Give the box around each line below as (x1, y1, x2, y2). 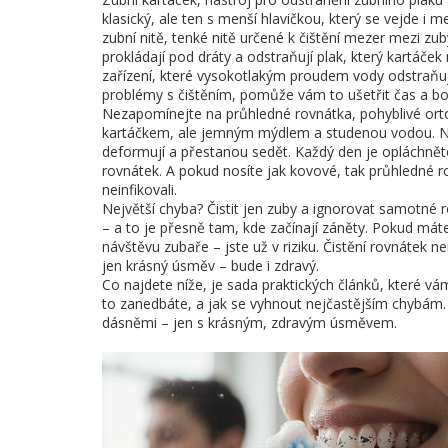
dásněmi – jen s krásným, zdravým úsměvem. (102, 313, 397, 332)
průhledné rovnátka (226, 104, 352, 123)
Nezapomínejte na (102, 104, 226, 123)
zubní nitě (102, 28, 164, 47)
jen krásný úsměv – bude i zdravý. (102, 256, 319, 275)
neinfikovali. (102, 180, 177, 199)
